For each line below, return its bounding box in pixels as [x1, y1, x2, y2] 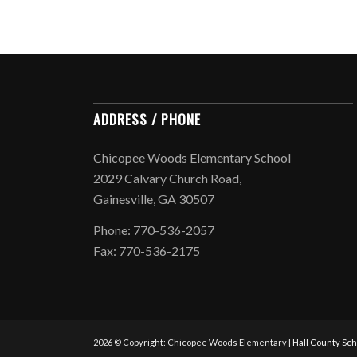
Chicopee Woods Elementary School [93, 149, 292, 165]
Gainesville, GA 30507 [93, 190, 215, 206]
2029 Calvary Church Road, [93, 170, 242, 186]
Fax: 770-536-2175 [93, 243, 201, 259]
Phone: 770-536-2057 [93, 222, 215, 238]
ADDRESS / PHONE [93, 108, 202, 129]
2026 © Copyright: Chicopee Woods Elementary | [93, 336, 293, 347]
